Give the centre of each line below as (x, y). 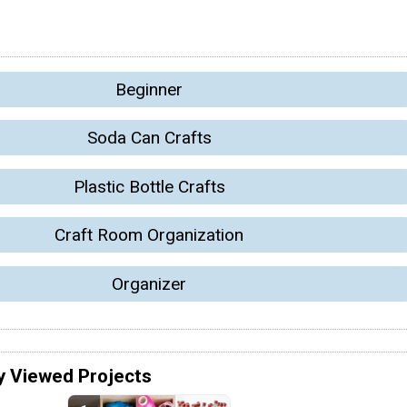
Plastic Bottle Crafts (149, 186)
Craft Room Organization (149, 235)
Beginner (149, 90)
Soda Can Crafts (149, 138)
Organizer (149, 283)
